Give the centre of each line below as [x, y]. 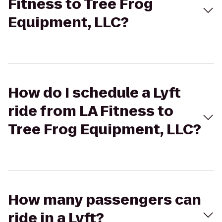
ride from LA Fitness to [91, 111]
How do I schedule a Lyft [94, 93]
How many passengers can [105, 200]
